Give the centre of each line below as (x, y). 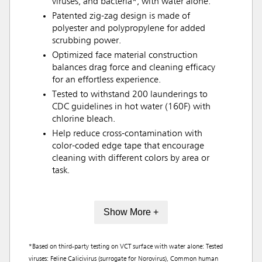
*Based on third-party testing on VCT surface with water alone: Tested (126, 247)
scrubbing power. (87, 41)
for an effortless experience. (106, 80)
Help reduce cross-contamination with (127, 134)
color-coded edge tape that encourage (128, 146)
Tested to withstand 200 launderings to (130, 94)
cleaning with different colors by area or (131, 158)
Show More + (131, 212)
